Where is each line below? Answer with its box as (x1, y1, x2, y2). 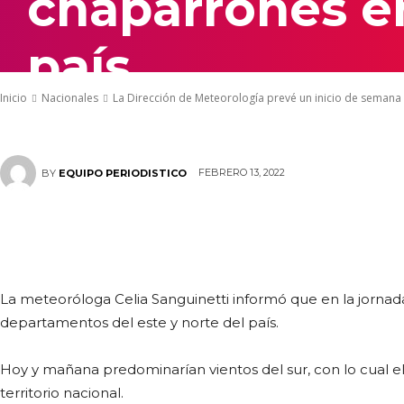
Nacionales (41, 90, 98, 106)
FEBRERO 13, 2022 (198, 166, 285, 179)
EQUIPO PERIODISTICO (59, 167, 187, 179)
